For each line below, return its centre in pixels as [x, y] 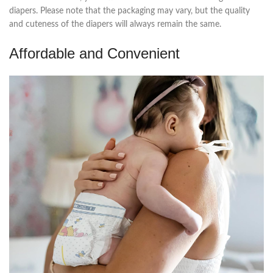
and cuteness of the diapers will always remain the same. [115, 25]
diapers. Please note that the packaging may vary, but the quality [129, 11]
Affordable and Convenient [94, 54]
